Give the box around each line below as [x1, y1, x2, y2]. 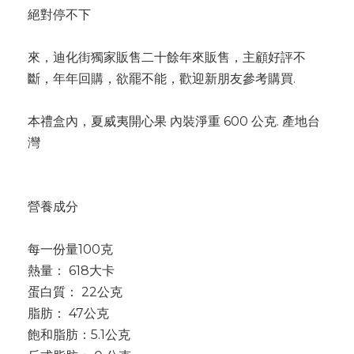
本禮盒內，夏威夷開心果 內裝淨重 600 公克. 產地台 [28, 114, 320, 129]
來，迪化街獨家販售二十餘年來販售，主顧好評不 [28, 50, 306, 65]
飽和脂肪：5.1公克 [28, 327, 130, 342]
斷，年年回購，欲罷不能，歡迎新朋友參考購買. [28, 71, 296, 86]
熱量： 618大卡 [28, 263, 115, 278]
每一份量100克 [28, 242, 113, 257]
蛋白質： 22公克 [28, 284, 122, 299]
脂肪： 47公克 [28, 306, 109, 321]
